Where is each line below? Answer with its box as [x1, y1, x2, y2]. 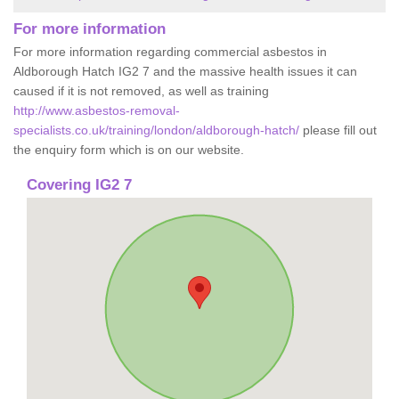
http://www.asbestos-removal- [13, 102, 180, 118]
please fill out [299, 122, 377, 137]
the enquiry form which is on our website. [13, 142, 244, 157]
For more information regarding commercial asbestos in [13, 44, 327, 59]
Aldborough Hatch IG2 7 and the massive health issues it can [13, 63, 357, 78]
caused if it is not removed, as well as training [13, 83, 269, 98]
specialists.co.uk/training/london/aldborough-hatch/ [13, 122, 299, 137]
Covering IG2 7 [27, 175, 132, 193]
